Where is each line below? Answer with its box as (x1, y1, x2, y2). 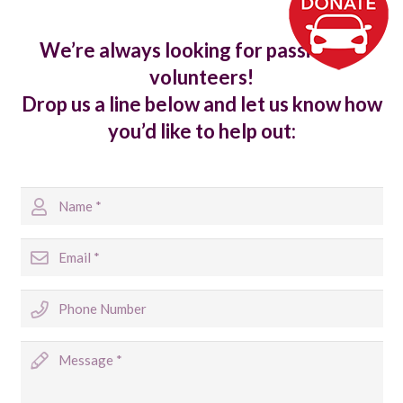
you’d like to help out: (107, 118, 296, 143)
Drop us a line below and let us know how (21, 91, 382, 116)
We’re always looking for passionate (40, 37, 363, 62)
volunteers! (149, 64, 254, 89)
